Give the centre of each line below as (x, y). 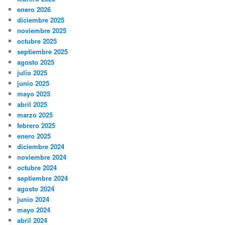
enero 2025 (34, 136)
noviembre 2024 (42, 157)
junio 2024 (33, 199)
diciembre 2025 (41, 20)
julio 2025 (32, 72)
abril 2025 (32, 104)
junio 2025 (33, 83)
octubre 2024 (37, 167)
